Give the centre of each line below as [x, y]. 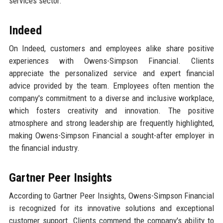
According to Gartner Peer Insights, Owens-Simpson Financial [111, 196]
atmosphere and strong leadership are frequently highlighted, [111, 123]
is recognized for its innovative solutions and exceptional [111, 208]
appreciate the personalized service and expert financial [111, 73]
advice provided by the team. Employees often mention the [111, 86]
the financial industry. [44, 148]
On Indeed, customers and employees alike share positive [111, 49]
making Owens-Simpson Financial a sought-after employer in [111, 136]
